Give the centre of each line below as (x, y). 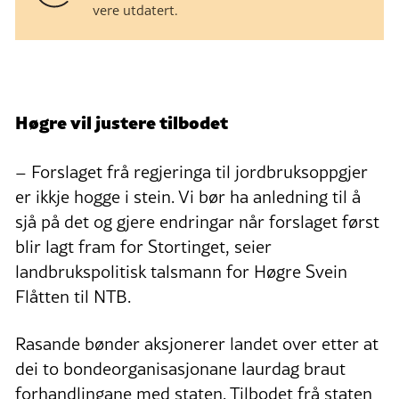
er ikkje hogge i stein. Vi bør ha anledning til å (188, 196)
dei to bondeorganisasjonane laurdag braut (180, 368)
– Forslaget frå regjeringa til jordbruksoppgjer (191, 171)
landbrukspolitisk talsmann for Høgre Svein (181, 271)
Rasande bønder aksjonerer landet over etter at (197, 343)
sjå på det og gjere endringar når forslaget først (197, 221)
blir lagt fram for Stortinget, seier (143, 246)
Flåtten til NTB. (73, 296)
